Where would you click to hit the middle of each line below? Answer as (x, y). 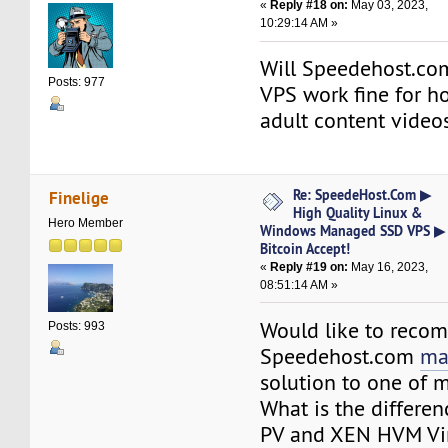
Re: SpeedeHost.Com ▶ (362, 194)
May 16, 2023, (388, 266)
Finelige (78, 198)
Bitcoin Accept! (305, 248)
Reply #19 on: (309, 266)
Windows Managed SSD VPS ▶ (353, 230)
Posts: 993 (77, 326)
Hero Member (86, 223)
